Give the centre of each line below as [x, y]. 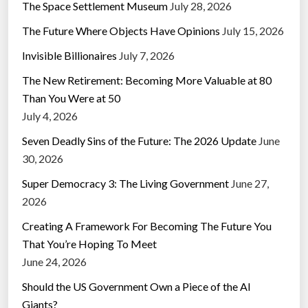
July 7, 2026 [147, 56]
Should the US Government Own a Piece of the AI [136, 287]
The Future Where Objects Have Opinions [121, 31]
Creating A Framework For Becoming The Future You [147, 226]
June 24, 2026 [54, 262]
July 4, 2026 [50, 116]
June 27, [250, 184]
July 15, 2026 [253, 31]
